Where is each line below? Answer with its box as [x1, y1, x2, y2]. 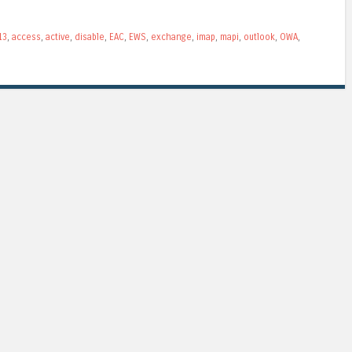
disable [75, 31, 104, 43]
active [46, 31, 70, 43]
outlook [244, 31, 275, 43]
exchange [151, 31, 192, 43]
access [12, 31, 41, 43]
